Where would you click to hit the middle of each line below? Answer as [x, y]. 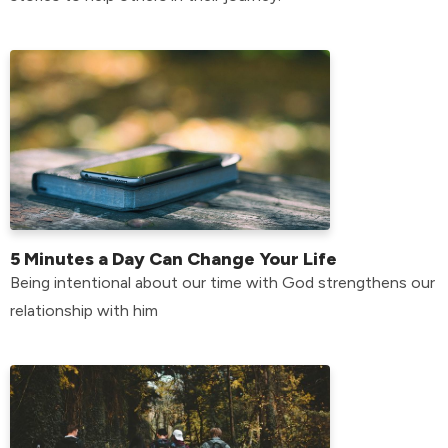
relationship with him [84, 310]
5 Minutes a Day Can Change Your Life [173, 258]
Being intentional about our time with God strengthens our [222, 282]
